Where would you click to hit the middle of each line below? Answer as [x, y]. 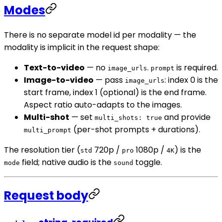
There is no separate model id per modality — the [100, 35]
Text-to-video [54, 67]
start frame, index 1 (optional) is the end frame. [115, 92]
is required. [196, 67]
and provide [186, 117]
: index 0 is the [191, 80]
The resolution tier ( [42, 150]
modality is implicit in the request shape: [82, 47]
